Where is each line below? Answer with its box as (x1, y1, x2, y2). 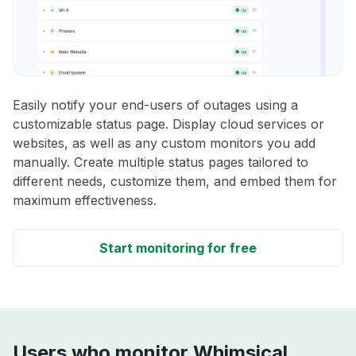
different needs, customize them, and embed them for (13, 173, 337, 190)
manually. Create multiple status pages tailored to (13, 154, 308, 171)
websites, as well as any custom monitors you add (13, 135, 315, 152)
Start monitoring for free (99, 240, 257, 257)
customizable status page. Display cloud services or (13, 116, 324, 133)
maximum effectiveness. (13, 192, 157, 209)
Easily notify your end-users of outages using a (13, 97, 298, 114)
